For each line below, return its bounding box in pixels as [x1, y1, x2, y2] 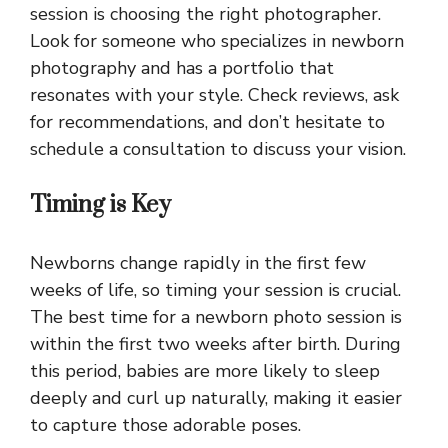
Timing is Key [30, 190, 171, 221]
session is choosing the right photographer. [30, 2, 381, 27]
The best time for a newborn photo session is [30, 305, 402, 330]
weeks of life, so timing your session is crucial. [30, 278, 401, 303]
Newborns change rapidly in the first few [30, 251, 366, 276]
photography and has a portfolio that [30, 56, 334, 81]
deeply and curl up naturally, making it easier [30, 386, 402, 411]
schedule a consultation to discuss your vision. [30, 137, 406, 162]
